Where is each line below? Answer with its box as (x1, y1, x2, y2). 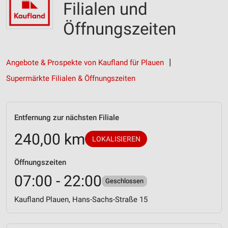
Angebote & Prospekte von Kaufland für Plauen (6, 58, 164, 67)
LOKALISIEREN (92, 135, 140, 143)
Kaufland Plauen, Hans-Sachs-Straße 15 (14, 195, 148, 204)
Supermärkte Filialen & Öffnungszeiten (6, 74, 135, 83)
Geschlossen (105, 177, 144, 185)
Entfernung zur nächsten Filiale (14, 113, 119, 122)
